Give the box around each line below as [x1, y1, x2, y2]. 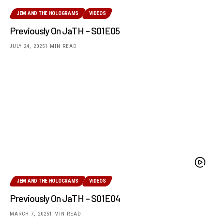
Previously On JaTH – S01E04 [10, 192, 121, 204]
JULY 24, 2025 [10, 43, 46, 49]
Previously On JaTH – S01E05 [10, 24, 120, 36]
